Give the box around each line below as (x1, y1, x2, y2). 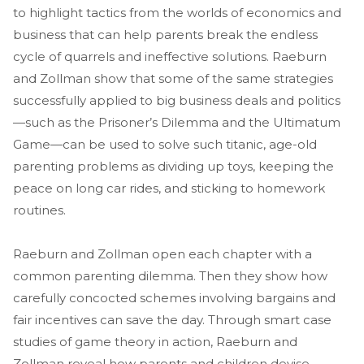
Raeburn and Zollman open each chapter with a (13, 245, 312, 262)
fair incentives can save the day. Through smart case (13, 311, 331, 327)
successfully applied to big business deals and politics (13, 92, 340, 108)
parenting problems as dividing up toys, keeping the (13, 158, 334, 174)
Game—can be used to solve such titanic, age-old (13, 136, 317, 152)
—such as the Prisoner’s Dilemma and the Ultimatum (13, 114, 340, 130)
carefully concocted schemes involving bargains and (13, 289, 336, 305)
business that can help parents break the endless (13, 26, 318, 42)
